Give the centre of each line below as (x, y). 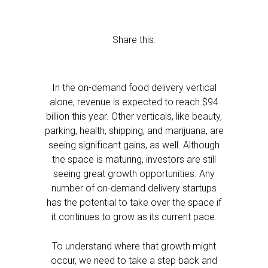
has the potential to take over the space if (134, 202)
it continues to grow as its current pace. (134, 217)
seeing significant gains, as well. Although (134, 145)
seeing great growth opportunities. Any (134, 174)
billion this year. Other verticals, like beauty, (134, 116)
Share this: (134, 40)
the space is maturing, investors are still (134, 159)
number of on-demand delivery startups (134, 188)
